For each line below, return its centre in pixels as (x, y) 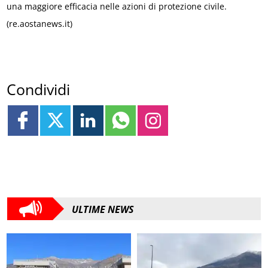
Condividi (39, 89)
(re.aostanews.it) (40, 24)
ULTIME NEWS (103, 209)
